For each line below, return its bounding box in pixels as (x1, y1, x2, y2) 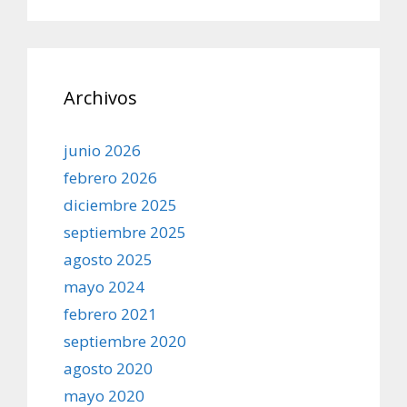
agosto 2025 (64, 248, 153, 270)
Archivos (64, 84, 137, 110)
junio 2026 (64, 139, 141, 161)
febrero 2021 (64, 303, 157, 324)
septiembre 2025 (64, 221, 186, 243)
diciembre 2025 (64, 194, 177, 215)
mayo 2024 (64, 275, 144, 297)
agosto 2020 (64, 357, 153, 379)
